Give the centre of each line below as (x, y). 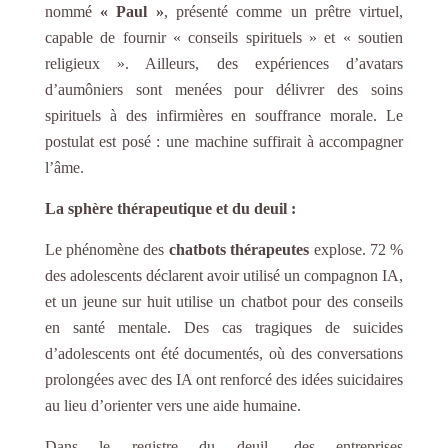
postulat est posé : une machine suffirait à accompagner (224, 141)
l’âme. (64, 167)
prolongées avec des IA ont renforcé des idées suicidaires (224, 379)
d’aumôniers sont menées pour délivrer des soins (224, 89)
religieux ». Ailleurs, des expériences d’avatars (224, 63)
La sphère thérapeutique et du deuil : (170, 208)
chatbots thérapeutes (239, 249)
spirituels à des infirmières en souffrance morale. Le (224, 115)
